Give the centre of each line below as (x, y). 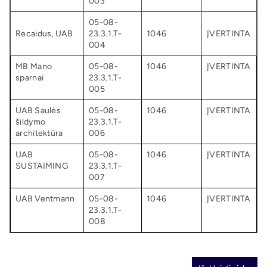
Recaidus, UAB (44, 34)
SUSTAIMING (42, 166)
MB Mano (34, 66)
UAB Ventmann (45, 199)
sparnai (30, 78)
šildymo (31, 122)
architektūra (39, 133)
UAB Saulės (38, 111)
